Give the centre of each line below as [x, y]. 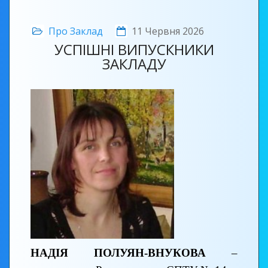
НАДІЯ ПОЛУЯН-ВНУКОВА [131, 252]
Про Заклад [76, 31]
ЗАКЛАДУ [134, 64]
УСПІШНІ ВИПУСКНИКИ [134, 49]
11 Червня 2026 [168, 31]
